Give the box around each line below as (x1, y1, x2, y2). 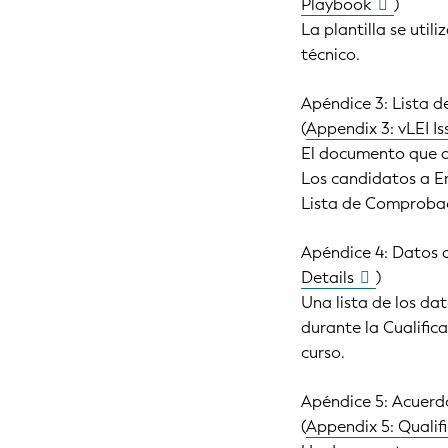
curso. (301, 341, 346, 363)
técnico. (301, 43, 361, 65)
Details (301, 266, 355, 288)
